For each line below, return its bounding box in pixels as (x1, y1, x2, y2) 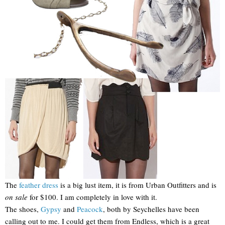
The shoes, (5, 203, 41, 214)
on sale (5, 191, 28, 202)
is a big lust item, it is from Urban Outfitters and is (58, 179, 216, 190)
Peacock (77, 203, 103, 214)
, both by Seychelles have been (103, 203, 199, 214)
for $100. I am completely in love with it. (28, 191, 157, 202)
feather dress (19, 179, 58, 190)
